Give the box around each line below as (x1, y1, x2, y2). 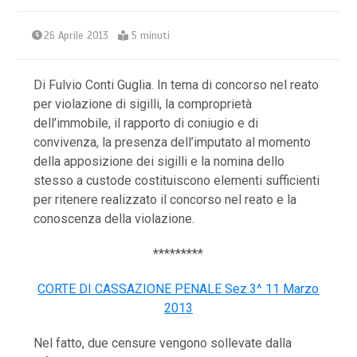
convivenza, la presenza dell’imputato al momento (33, 134, 312, 150)
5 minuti (131, 29, 171, 42)
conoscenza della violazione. (33, 210, 195, 226)
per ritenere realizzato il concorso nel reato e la (33, 191, 297, 207)
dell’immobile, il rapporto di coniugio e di (33, 115, 259, 131)
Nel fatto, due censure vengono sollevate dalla (33, 335, 292, 351)
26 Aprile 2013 (44, 29, 109, 42)
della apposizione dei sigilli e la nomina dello (33, 153, 285, 169)
